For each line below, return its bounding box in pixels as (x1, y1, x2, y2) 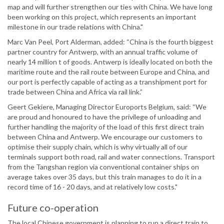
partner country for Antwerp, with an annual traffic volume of (7, 47, 197, 56)
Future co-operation (7, 201, 98, 214)
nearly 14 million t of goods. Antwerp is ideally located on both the (7, 57, 212, 66)
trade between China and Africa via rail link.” (7, 87, 142, 96)
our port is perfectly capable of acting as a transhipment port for (7, 77, 207, 86)
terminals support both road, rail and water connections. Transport (7, 152, 215, 161)
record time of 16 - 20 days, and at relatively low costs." (7, 182, 177, 191)
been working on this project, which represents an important (7, 12, 196, 21)
